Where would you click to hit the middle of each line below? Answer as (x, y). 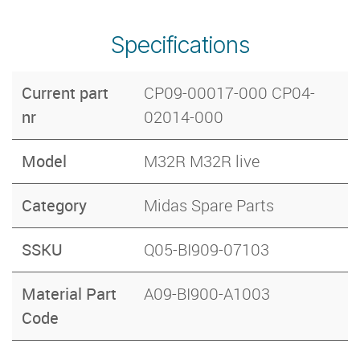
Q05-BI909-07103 (207, 250)
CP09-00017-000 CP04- (229, 93)
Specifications (180, 45)
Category (54, 206)
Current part (65, 93)
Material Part (69, 294)
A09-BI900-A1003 (207, 294)
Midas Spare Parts (209, 206)
